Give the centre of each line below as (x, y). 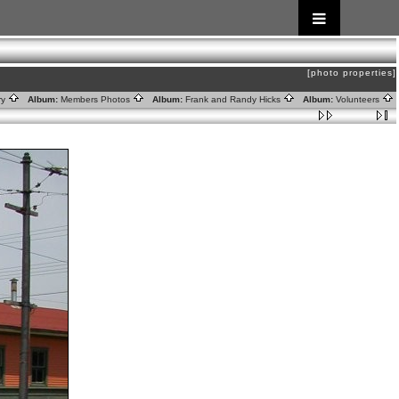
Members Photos (97, 99)
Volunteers (359, 99)
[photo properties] (352, 73)
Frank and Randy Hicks (234, 99)
